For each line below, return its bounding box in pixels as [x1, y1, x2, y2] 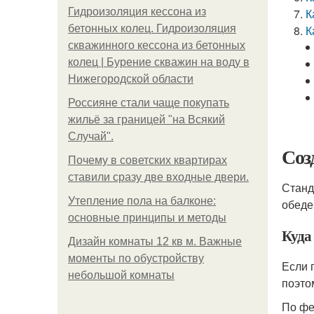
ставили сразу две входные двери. [68, 171, 249, 183]
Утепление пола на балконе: [68, 195, 216, 207]
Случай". [68, 130, 114, 142]
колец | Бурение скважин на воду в [68, 56, 250, 68]
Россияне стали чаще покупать [68, 97, 229, 109]
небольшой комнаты [68, 269, 175, 281]
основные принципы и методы [68, 212, 226, 224]
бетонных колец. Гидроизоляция [68, 22, 236, 34]
